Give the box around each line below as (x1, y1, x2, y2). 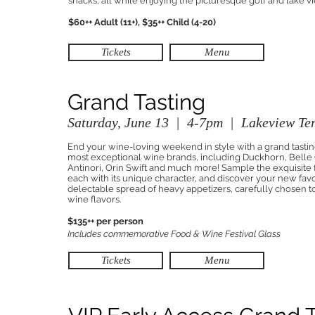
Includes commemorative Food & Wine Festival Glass (67, 229, 283, 239)
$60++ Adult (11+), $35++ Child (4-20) (68, 17, 216, 27)
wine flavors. (67, 194, 123, 205)
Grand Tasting (67, 89, 205, 115)
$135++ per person (67, 216, 143, 226)
